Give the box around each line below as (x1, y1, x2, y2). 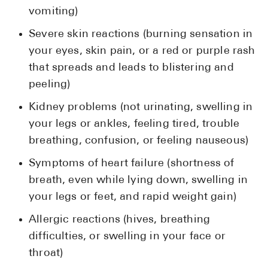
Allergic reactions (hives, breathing (29, 214, 211, 226)
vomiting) (29, 6, 78, 18)
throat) (29, 248, 63, 260)
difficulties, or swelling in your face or (29, 231, 226, 243)
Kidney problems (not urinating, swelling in (29, 102, 253, 114)
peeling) (29, 79, 71, 91)
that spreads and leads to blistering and (29, 62, 234, 74)
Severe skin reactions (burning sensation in (29, 29, 253, 41)
